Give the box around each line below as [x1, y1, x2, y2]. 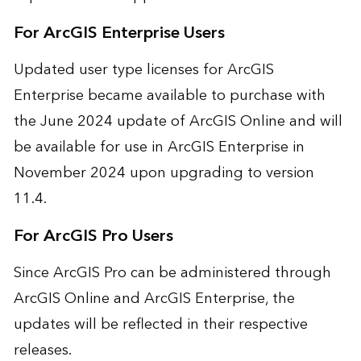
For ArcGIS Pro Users [13, 221, 173, 251]
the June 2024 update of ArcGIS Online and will [13, 108, 342, 134]
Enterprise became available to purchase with [13, 82, 326, 108]
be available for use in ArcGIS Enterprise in [13, 134, 305, 160]
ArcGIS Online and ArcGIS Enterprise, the [13, 285, 295, 311]
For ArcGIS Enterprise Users [13, 18, 225, 48]
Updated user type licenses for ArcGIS [13, 56, 274, 82]
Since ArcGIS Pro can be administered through [13, 259, 331, 285]
